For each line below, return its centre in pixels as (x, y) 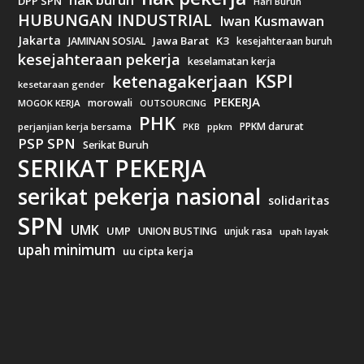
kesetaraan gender (62, 84)
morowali (110, 103)
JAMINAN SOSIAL (107, 41)
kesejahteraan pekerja (100, 59)
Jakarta (40, 41)
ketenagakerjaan (180, 82)
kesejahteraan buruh (285, 41)
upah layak (304, 232)
